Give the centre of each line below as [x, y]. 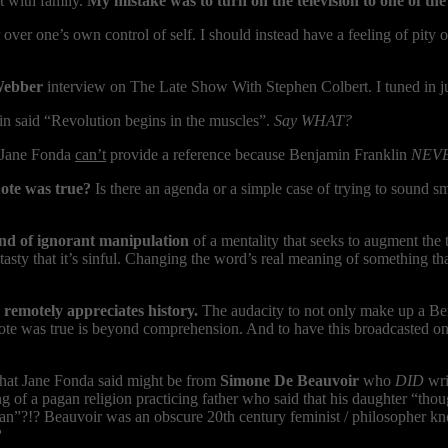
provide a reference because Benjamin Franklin [258, 155]
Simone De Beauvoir [289, 381]
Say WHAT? [313, 121]
